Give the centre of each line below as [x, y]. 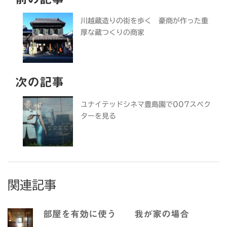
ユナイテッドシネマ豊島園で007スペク [146, 104]
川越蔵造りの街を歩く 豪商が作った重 [145, 21]
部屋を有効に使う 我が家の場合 [116, 214]
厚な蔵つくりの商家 [113, 32]
